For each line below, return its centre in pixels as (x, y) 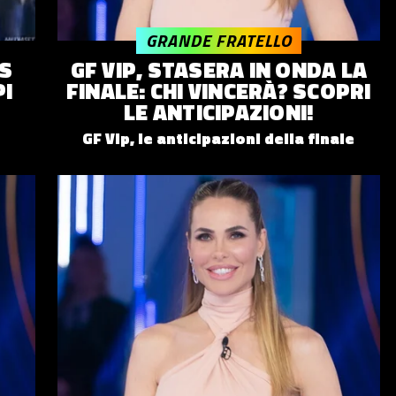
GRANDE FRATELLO (218, 41)
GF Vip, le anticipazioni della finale (219, 139)
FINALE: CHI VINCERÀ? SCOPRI (218, 91)
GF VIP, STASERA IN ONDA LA (218, 70)
